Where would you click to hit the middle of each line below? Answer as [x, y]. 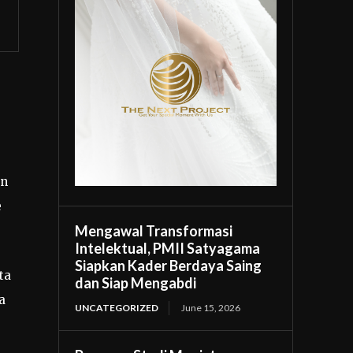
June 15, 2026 [211, 307]
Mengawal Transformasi [154, 230]
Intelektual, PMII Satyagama [168, 248]
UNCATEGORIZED [117, 307]
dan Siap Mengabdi [136, 282]
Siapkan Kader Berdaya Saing [169, 265]
